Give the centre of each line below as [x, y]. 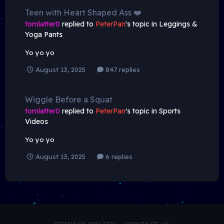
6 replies [118, 157]
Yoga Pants [44, 35]
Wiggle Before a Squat [69, 100]
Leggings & [178, 24]
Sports [170, 111]
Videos [36, 122]
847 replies [122, 70]
